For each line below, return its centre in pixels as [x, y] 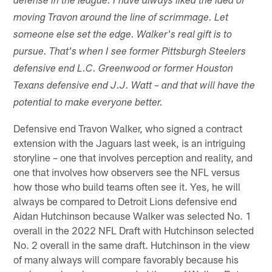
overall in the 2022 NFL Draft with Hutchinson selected [134, 230]
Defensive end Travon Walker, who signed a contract [128, 128]
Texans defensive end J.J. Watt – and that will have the [134, 86]
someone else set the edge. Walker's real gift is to [123, 35]
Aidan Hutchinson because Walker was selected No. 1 [133, 215]
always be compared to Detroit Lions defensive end [125, 201]
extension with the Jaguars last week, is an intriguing [130, 142]
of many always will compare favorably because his [126, 259]
